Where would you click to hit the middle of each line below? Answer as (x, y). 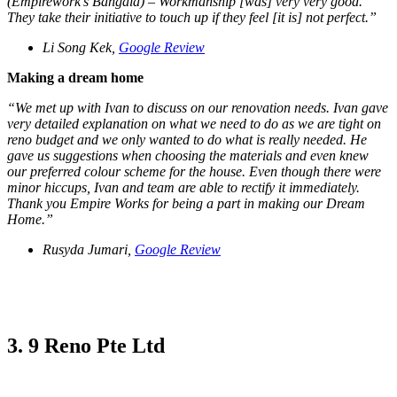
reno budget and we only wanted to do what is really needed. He (187, 140)
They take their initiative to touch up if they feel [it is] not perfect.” (194, 18)
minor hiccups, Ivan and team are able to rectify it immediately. (183, 188)
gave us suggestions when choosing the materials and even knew (188, 156)
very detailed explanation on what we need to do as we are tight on (194, 124)
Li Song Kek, (81, 48)
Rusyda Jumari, (89, 250)
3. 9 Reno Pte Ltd (86, 346)
